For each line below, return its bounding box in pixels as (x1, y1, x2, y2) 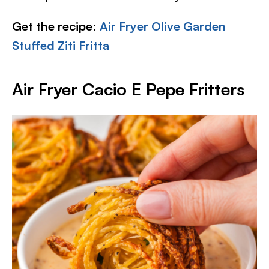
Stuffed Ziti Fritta (12, 37, 109, 53)
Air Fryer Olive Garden (100, 18, 226, 34)
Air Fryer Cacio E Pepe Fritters (12, 78, 244, 100)
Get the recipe (12, 18, 92, 34)
